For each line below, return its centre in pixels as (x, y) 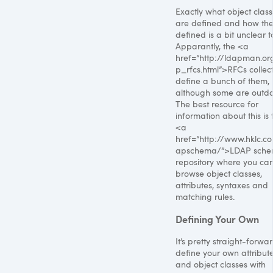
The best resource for (217, 104)
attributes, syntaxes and (222, 185)
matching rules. (205, 196)
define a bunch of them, (222, 80)
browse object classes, (219, 173)
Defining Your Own (217, 218)
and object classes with (221, 264)
